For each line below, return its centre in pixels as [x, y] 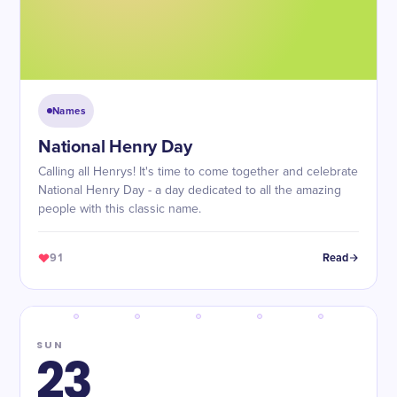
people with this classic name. [120, 209]
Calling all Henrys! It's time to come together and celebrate [198, 172]
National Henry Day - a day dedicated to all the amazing [190, 191]
